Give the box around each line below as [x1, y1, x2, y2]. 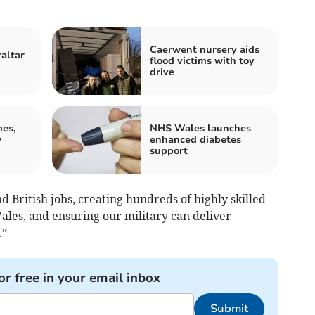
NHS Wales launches [150, 122, 251, 135]
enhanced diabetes [150, 133, 241, 146]
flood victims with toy [150, 54, 255, 67]
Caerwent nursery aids [150, 43, 259, 56]
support [150, 144, 188, 157]
